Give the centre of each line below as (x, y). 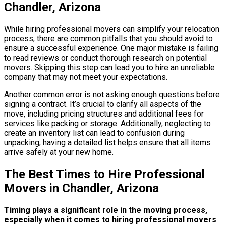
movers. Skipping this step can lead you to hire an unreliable (109, 67)
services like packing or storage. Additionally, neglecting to (107, 123)
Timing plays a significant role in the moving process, (106, 210)
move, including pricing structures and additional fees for (104, 114)
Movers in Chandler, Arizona (81, 188)
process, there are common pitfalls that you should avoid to (108, 38)
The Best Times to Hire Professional (104, 174)
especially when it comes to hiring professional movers (110, 219)
